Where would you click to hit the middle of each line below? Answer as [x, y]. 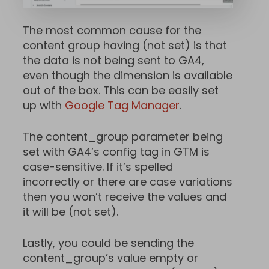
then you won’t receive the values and [125, 197]
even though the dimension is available [128, 76]
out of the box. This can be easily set [121, 91]
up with [44, 106]
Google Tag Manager [122, 106]
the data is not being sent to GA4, [113, 61]
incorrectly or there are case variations [128, 182]
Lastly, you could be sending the [108, 243]
